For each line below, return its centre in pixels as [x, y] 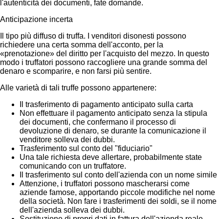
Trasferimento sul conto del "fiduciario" [86, 148]
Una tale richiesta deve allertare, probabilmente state [111, 157]
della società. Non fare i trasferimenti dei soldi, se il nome [118, 201]
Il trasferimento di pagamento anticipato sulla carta [106, 104]
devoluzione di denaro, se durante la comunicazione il [113, 131]
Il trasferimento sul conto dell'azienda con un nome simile [118, 175]
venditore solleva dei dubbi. [67, 139]
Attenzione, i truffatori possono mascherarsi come [105, 183]
